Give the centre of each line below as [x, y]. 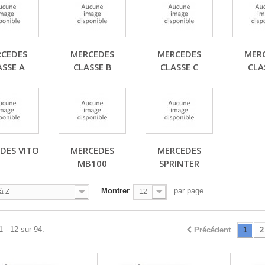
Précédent [212, 230]
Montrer [115, 191]
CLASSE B [92, 67]
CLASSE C [179, 67]
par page [189, 191]
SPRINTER [179, 163]
